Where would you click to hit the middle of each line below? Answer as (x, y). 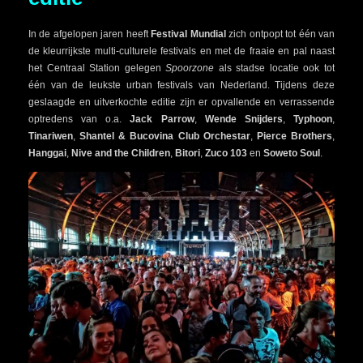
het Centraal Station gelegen (97, 68)
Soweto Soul (292, 153)
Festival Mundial (188, 34)
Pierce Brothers (295, 136)
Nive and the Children (121, 153)
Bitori (188, 153)
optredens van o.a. (79, 119)
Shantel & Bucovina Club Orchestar (165, 136)
